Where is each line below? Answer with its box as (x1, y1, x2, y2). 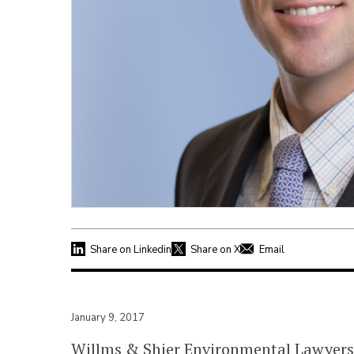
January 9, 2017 (71, 310, 145, 325)
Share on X (190, 242, 240, 257)
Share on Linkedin (90, 242, 171, 257)
